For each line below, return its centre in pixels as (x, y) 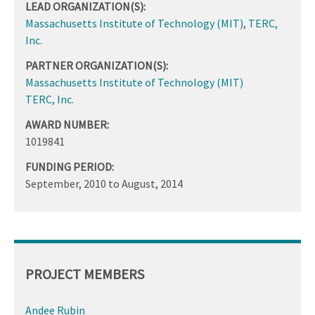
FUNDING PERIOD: (70, 167)
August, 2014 (152, 184)
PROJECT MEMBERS (85, 274)
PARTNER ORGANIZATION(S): (97, 66)
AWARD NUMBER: (67, 125)
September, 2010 (66, 184)
